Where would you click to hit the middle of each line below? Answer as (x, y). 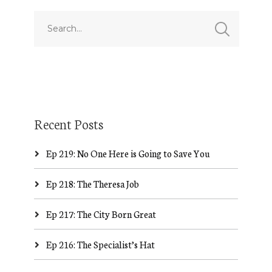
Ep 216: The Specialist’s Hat (100, 244)
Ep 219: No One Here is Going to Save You (128, 153)
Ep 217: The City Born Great (101, 214)
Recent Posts (68, 124)
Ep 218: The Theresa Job (92, 184)
